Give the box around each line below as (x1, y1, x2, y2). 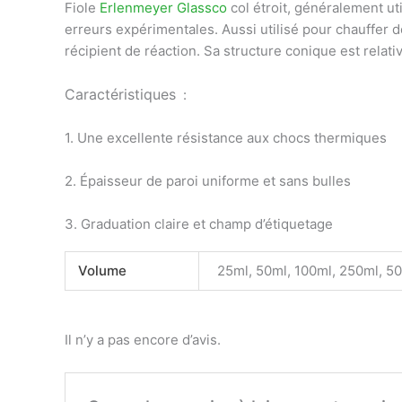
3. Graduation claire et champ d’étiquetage (65, 215, 333, 233)
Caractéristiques (65, 85, 176, 104)
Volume (77, 262, 127, 280)
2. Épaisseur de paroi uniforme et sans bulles (65, 172, 351, 190)
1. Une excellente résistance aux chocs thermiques (65, 129, 387, 147)
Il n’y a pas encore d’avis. (65, 330, 221, 348)
